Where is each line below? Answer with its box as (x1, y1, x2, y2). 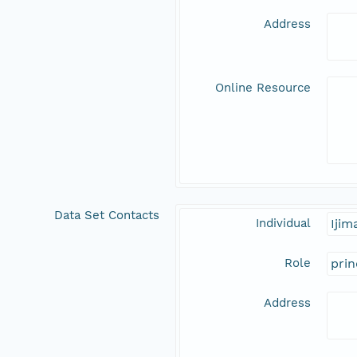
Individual (256, 216, 311, 231)
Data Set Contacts (54, 208, 159, 223)
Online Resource (215, 80, 311, 96)
